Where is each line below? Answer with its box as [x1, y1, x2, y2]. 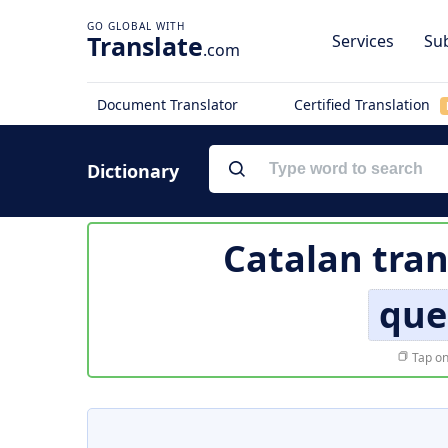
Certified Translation [293, 95, 434, 114]
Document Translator [97, 95, 238, 114]
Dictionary [87, 159, 179, 183]
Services [332, 30, 394, 52]
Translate [87, 29, 203, 63]
